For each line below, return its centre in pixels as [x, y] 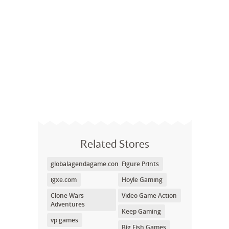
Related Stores [115, 144]
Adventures [68, 204]
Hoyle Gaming [142, 180]
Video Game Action [149, 196]
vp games [64, 220]
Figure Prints [140, 164]
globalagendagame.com [85, 164]
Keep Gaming [141, 211]
